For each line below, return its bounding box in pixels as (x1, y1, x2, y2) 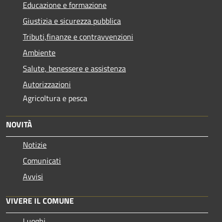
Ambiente (23, 46, 55, 58)
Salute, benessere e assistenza (23, 62, 126, 74)
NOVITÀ (6, 118, 32, 130)
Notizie (23, 138, 47, 151)
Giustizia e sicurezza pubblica (23, 14, 121, 27)
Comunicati (23, 154, 61, 166)
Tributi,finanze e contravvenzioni (23, 30, 133, 43)
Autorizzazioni (23, 78, 71, 90)
